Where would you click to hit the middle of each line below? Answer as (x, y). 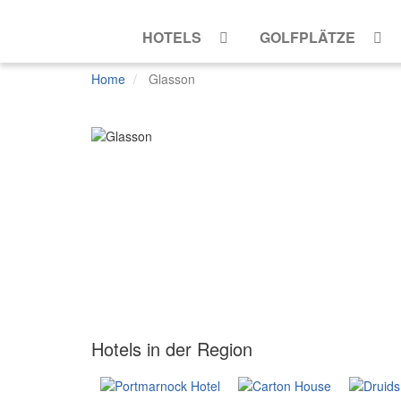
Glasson (172, 79)
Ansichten (133, 185)
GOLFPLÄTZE (307, 37)
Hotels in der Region (172, 349)
